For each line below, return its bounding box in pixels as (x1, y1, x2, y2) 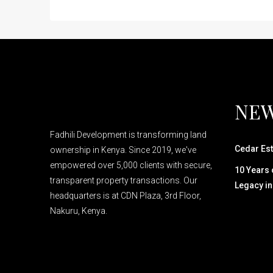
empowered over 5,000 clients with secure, (50, 160, 212, 170)
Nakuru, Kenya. (50, 206, 107, 216)
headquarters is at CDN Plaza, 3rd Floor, (50, 191, 201, 200)
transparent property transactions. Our (50, 175, 197, 185)
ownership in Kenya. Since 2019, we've (50, 145, 196, 155)
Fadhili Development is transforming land (50, 130, 207, 140)
